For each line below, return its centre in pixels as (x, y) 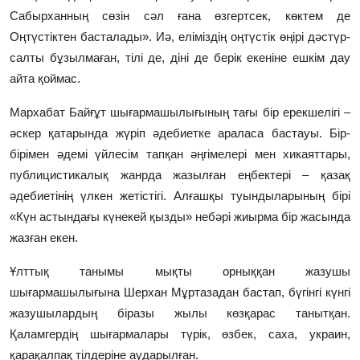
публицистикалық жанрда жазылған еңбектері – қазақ (180, 175)
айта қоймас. (45, 79)
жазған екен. (44, 238)
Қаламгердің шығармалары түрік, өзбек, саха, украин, (180, 334)
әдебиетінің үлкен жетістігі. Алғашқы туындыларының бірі (180, 196)
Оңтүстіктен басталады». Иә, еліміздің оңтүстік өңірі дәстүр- (180, 37)
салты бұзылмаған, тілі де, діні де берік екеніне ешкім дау (180, 58)
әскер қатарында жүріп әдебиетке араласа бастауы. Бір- (180, 133)
